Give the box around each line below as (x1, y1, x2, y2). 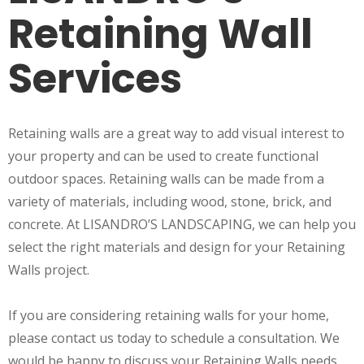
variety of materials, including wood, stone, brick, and (8, 193, 331, 211)
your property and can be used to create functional (8, 147, 318, 166)
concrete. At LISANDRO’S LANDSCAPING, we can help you (8, 215, 356, 234)
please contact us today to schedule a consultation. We (8, 329, 340, 348)
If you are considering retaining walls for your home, (8, 306, 329, 325)
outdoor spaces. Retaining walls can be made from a (8, 170, 324, 188)
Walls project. (8, 261, 93, 279)
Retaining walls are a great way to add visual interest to (8, 124, 344, 143)
